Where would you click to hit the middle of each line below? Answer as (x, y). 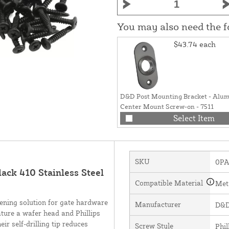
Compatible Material (170, 182)
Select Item (194, 118)
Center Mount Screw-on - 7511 (167, 106)
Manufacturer (158, 204)
